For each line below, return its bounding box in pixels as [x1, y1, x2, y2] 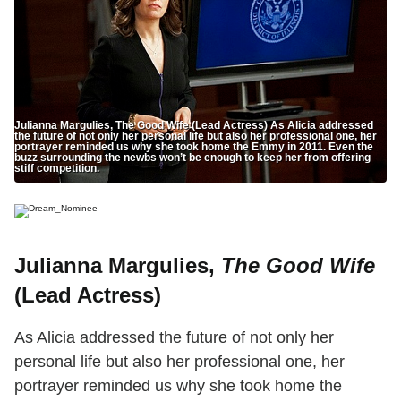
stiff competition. [14, 161, 99, 175]
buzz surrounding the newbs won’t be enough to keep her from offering [14, 150, 371, 164]
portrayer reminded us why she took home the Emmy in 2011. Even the [14, 140, 373, 153]
